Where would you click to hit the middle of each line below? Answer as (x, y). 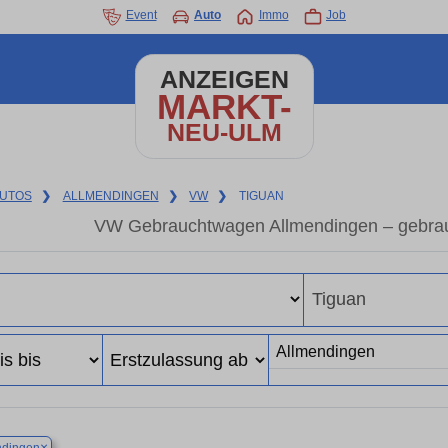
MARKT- (224, 106)
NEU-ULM (224, 132)
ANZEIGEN (224, 79)
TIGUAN (262, 196)
